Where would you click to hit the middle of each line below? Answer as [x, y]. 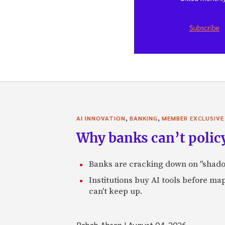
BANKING [144, 118]
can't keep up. [116, 191]
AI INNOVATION [101, 118]
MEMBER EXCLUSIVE [193, 118]
